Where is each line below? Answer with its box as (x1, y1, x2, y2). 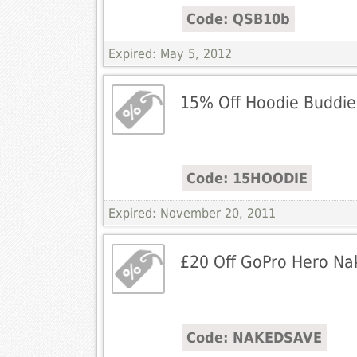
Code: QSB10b (186, 10, 290, 28)
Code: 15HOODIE (186, 170, 308, 187)
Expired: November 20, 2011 (108, 206, 276, 222)
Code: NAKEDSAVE (186, 329, 322, 347)
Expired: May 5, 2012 (108, 46, 232, 62)
